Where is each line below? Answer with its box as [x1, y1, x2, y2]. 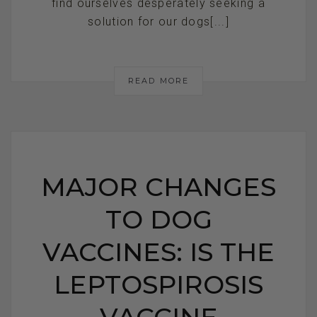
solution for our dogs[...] [88, 14, 229, 28]
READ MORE [127, 75, 190, 86]
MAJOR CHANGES [41, 171, 276, 202]
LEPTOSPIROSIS [54, 268, 263, 300]
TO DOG [105, 203, 212, 235]
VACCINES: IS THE [42, 236, 275, 267]
